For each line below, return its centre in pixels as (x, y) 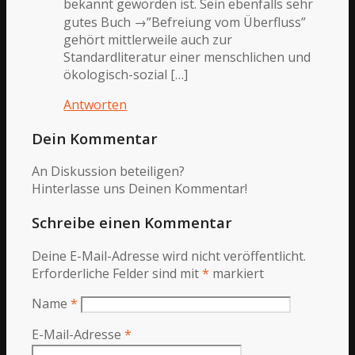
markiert (237, 273)
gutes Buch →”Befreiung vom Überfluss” (185, 23)
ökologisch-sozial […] (126, 75)
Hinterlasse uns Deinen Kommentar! (140, 189)
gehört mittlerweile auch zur (148, 40)
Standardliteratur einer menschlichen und (187, 57)
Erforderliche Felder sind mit (117, 273)
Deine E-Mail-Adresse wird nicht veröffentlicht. (169, 256)
